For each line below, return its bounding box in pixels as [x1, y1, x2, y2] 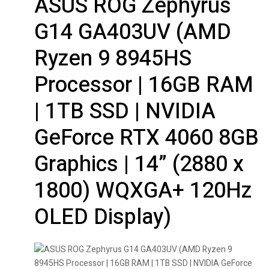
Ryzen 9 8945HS [34, 43, 192, 75]
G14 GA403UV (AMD [34, 16, 231, 49]
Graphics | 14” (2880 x [34, 148, 244, 181]
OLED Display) [34, 201, 171, 234]
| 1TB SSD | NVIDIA [34, 95, 216, 128]
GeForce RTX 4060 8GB [34, 122, 259, 154]
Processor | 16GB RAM [34, 69, 253, 101]
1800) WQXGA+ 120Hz [34, 175, 252, 207]
